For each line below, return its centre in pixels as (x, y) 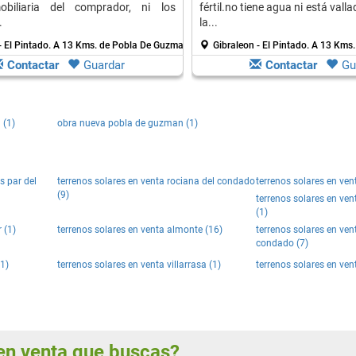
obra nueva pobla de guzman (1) (128, 123)
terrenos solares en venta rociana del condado (156, 181)
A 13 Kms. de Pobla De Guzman (121, 45)
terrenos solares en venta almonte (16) (140, 230)
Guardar (104, 65)
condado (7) (282, 243)
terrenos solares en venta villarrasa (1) (139, 265)
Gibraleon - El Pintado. (262, 45)
